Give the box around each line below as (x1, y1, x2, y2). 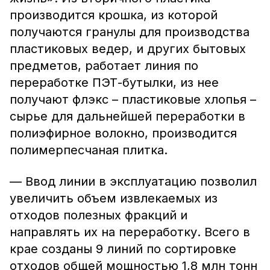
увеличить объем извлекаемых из (10, 191, 218, 206)
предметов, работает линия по (10, 58, 198, 73)
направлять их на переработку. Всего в (10, 225, 250, 239)
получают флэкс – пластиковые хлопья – (10, 92, 256, 107)
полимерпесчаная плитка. (10, 143, 168, 157)
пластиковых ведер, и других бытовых (10, 42, 246, 56)
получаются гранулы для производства (10, 25, 250, 39)
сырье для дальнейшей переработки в (10, 109, 245, 124)
